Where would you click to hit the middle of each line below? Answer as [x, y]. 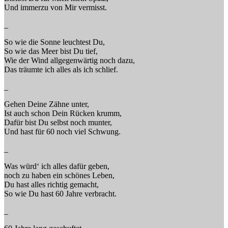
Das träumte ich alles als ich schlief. [61, 69]
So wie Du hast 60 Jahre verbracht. [60, 193]
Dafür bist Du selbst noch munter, [58, 122]
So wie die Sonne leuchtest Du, [54, 42]
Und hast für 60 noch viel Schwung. [62, 131]
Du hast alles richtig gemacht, [51, 184]
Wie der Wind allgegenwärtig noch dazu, [69, 60]
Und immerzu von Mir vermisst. [55, 7]
